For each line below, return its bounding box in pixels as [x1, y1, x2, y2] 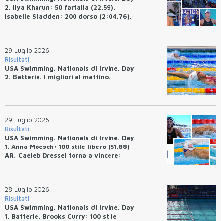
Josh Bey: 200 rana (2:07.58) [5, 21, 99, 29]
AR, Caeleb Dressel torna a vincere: [5, 151, 121, 159]
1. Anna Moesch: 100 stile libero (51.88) [5, 142, 130, 150]
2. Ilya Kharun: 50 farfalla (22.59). [5, 3, 115, 11]
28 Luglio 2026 [5, 185, 49, 193]
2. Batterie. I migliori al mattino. [5, 73, 110, 81]
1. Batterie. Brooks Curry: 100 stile [5, 212, 117, 220]
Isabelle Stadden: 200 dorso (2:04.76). [5, 12, 132, 20]
